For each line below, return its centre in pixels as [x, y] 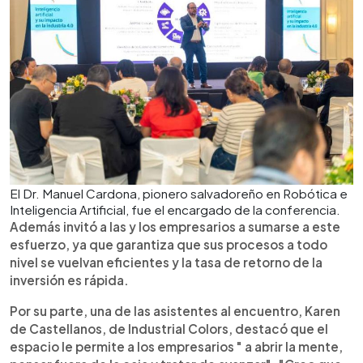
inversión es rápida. [69, 280]
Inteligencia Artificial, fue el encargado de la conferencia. [175, 209]
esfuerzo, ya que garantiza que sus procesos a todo [169, 244]
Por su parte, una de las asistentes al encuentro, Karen [175, 310]
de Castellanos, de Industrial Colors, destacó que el [169, 328]
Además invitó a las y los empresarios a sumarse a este [175, 226]
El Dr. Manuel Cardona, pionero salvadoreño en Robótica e [179, 193]
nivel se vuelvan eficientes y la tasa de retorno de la [166, 262]
